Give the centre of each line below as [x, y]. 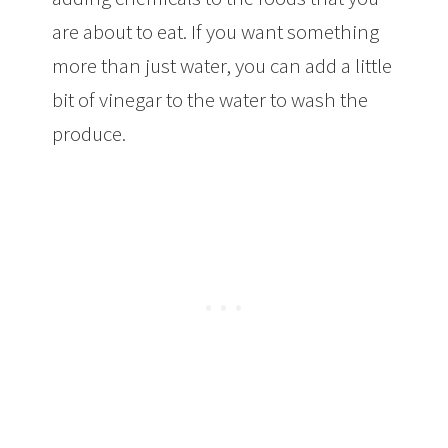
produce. [89, 133]
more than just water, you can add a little [222, 65]
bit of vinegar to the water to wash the [210, 99]
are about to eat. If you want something [216, 31]
